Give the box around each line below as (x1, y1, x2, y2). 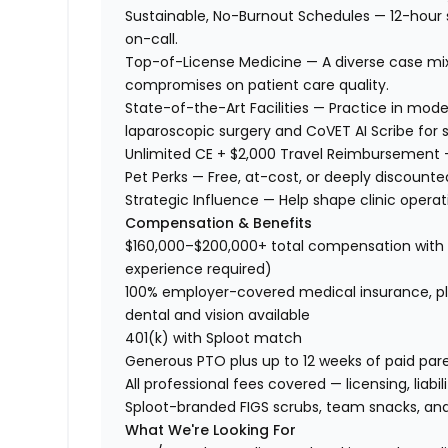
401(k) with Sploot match (125, 328, 303, 349)
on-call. (125, 29, 179, 50)
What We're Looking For (125, 420, 297, 441)
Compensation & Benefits (125, 213, 313, 234)
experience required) (125, 259, 273, 280)
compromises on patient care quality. (125, 75, 390, 96)
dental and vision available (125, 305, 311, 326)
